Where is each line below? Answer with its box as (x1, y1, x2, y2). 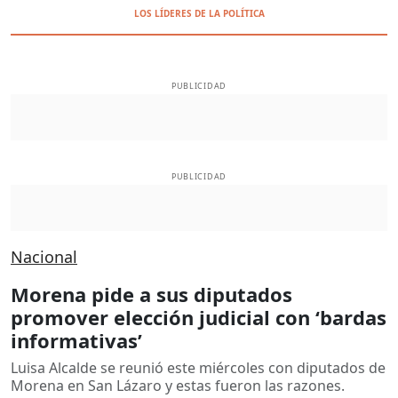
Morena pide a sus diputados (11, 280, 292, 307)
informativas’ (11, 326, 142, 354)
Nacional (11, 245, 77, 267)
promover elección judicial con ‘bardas (11, 303, 386, 330)
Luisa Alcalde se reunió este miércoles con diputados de (11, 357, 386, 378)
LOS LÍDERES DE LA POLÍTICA (133, 7, 265, 20)
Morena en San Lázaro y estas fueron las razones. (11, 375, 345, 395)
